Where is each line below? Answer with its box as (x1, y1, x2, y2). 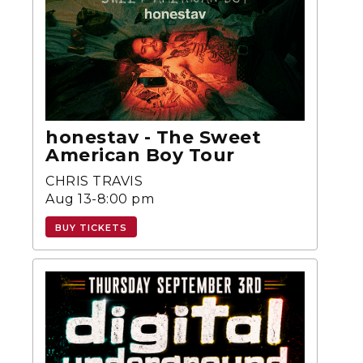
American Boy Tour (45, 144, 235, 167)
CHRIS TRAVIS (45, 173, 143, 190)
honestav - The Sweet (45, 126, 261, 149)
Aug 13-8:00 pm (45, 191, 154, 207)
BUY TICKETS (55, 222, 127, 234)
